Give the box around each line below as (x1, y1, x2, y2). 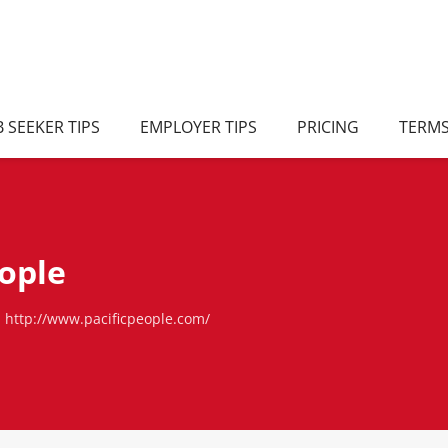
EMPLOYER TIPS (140, 116, 257, 138)
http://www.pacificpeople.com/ (5, 309, 210, 328)
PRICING (297, 116, 359, 138)
